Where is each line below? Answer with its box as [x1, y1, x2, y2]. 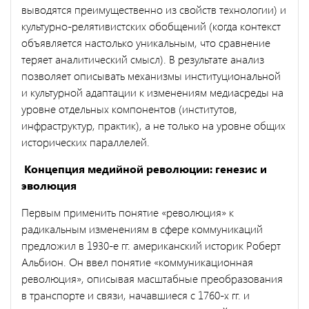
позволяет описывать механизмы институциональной [21, 68, 281, 83]
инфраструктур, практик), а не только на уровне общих [21, 117, 286, 132]
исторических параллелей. [21, 134, 150, 149]
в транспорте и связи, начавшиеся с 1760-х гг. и [21, 287, 250, 302]
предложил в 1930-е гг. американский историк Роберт [21, 237, 281, 252]
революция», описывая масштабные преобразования [21, 270, 283, 286]
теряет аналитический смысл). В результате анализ [21, 51, 264, 66]
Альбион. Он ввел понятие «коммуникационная [21, 254, 253, 269]
